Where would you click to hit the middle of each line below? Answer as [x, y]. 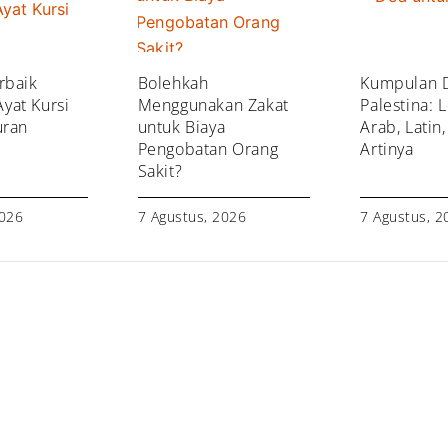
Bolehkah [173, 82]
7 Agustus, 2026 [192, 216]
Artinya [387, 148]
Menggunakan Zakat [213, 104]
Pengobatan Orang [208, 148]
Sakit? [160, 170]
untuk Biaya [181, 126]
